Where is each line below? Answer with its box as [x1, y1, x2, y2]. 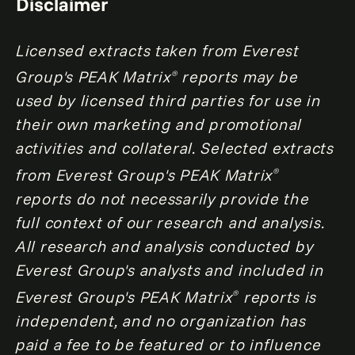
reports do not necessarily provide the [16, 188, 310, 208]
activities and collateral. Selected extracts [16, 138, 334, 158]
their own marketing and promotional [16, 114, 303, 135]
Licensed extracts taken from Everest [16, 40, 300, 60]
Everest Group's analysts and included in [16, 259, 325, 280]
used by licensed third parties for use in [16, 90, 322, 111]
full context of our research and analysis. [16, 212, 326, 232]
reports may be [177, 67, 299, 87]
